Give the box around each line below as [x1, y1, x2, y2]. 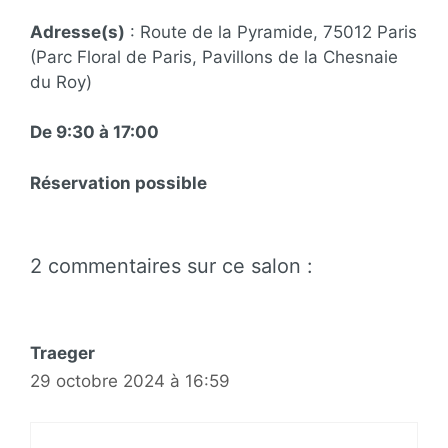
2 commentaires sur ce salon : [30, 254, 313, 278]
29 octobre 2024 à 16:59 [30, 371, 230, 391]
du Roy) [30, 71, 92, 92]
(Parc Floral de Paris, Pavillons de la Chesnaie [30, 46, 398, 67]
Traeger [30, 343, 95, 363]
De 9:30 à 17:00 [30, 122, 159, 142]
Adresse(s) [30, 21, 125, 42]
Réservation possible [30, 172, 207, 193]
